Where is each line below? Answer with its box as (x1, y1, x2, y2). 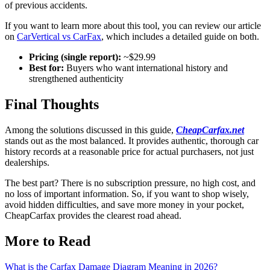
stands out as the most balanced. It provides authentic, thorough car (5, 135, 259, 146)
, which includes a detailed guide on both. (101, 31, 262, 42)
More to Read (5, 233, 90, 249)
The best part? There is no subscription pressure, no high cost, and (5, 177, 256, 188)
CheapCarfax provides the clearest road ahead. (5, 210, 181, 221)
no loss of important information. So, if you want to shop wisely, (5, 188, 249, 199)
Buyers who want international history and (66, 62, 228, 73)
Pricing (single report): (29, 51, 124, 62)
